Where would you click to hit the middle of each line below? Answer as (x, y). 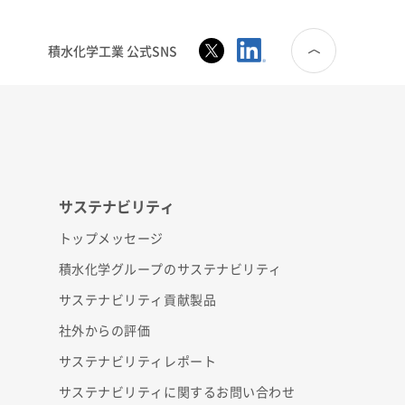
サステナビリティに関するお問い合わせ (177, 392)
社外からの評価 (104, 330)
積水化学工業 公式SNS (113, 51)
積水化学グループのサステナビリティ (170, 269)
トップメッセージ (111, 238)
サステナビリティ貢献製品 (137, 300)
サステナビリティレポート (137, 361)
